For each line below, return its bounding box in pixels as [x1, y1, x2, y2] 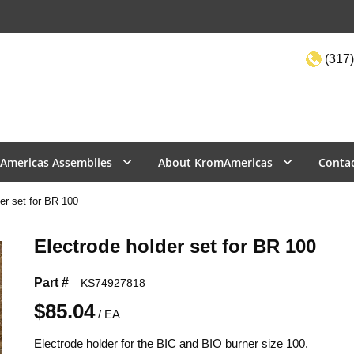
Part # [33, 276, 69, 289]
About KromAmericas [158, 154, 273, 170]
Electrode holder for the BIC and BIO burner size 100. [33, 337, 308, 350]
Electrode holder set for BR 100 [33, 235, 316, 257]
